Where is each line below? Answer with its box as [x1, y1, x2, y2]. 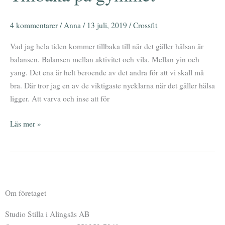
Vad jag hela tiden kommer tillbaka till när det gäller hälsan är [10, 41, 203, 52]
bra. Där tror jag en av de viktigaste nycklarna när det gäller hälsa [10, 80, 215, 91]
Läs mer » [10, 118, 41, 129]
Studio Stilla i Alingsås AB [5, 209, 89, 219]
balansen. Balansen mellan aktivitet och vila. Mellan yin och [10, 54, 199, 65]
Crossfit [133, 20, 157, 30]
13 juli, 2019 [87, 20, 129, 30]
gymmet [10, 10, 35, 21]
